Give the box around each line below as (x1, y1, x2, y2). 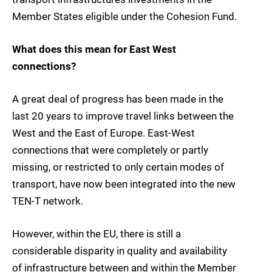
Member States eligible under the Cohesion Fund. (12, 10, 237, 22)
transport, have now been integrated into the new (12, 177, 236, 190)
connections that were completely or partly (12, 143, 208, 156)
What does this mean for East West (12, 42, 176, 55)
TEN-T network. (12, 194, 83, 207)
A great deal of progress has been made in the (12, 92, 223, 105)
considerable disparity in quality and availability (12, 245, 227, 257)
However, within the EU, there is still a (12, 228, 181, 240)
